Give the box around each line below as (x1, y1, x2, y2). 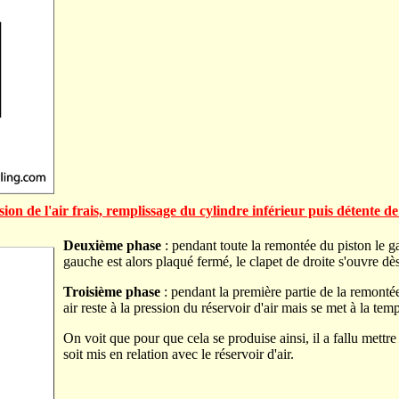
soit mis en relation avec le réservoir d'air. (63, 346, 294, 362)
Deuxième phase (63, 238, 161, 254)
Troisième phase (63, 284, 160, 300)
